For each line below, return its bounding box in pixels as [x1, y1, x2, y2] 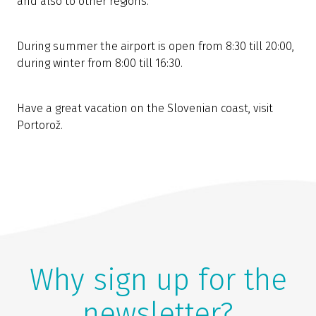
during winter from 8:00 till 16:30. [17, 56, 183, 71]
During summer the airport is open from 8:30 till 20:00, [17, 39, 294, 54]
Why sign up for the [29, 262, 287, 298]
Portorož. [17, 119, 63, 133]
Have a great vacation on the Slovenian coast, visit [17, 102, 273, 116]
